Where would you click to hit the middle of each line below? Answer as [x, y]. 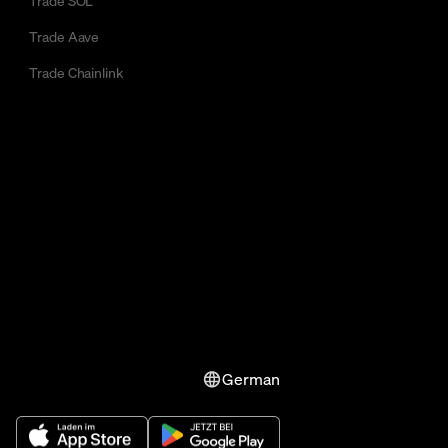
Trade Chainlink [76, 72]
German [251, 378]
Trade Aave [64, 36]
